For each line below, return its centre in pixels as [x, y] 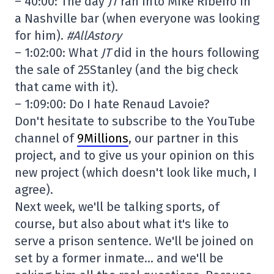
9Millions [103, 138]
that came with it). [66, 87]
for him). [41, 35]
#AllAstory [94, 35]
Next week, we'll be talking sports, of [117, 207]
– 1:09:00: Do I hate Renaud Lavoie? [112, 104]
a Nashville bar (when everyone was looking [137, 18]
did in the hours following [185, 53]
